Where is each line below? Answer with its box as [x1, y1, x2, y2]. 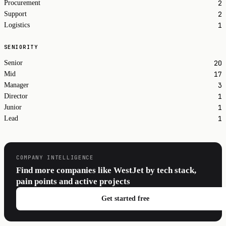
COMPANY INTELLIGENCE [16, 153, 94, 161]
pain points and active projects [16, 177, 130, 187]
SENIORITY [4, 43, 38, 51]
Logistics [4, 21, 30, 29]
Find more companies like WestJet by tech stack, [16, 165, 196, 176]
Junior [4, 103, 22, 111]
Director [4, 92, 28, 100]
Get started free [101, 195, 149, 203]
